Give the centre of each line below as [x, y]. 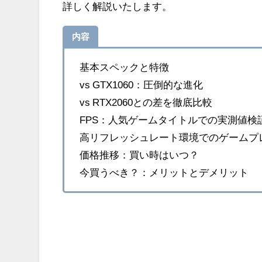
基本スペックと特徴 [124, 67]
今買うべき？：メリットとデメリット [164, 173]
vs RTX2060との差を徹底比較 [146, 102]
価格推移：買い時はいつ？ [139, 155]
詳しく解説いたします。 [118, 6]
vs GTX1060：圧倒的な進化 [141, 85]
